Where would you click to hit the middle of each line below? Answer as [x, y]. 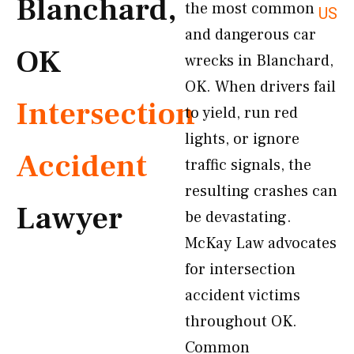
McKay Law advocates [261, 243]
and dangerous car [250, 35]
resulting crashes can [261, 191]
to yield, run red [241, 113]
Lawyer [69, 218]
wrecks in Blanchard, [259, 61]
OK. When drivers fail [260, 87]
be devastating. [238, 217]
